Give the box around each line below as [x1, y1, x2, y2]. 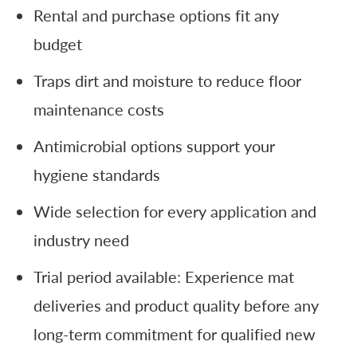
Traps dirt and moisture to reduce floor [33, 69, 302, 92]
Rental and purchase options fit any [33, 3, 280, 26]
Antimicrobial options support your [33, 134, 276, 157]
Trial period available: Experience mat [33, 265, 295, 288]
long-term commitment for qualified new [33, 322, 316, 345]
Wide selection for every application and [33, 199, 317, 222]
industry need [33, 228, 130, 251]
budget [33, 32, 83, 55]
